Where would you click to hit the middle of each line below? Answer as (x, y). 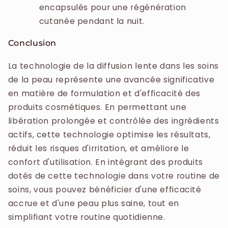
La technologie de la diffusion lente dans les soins (113, 66)
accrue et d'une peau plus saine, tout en (93, 204)
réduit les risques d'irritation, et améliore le (98, 149)
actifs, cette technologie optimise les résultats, (109, 135)
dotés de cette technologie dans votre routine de (114, 176)
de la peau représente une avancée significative (111, 80)
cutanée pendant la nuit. (92, 21)
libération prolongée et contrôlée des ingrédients (113, 121)
